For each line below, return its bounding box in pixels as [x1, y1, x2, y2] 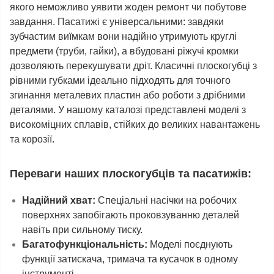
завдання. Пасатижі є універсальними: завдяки [10, 17, 224, 27]
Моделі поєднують [147, 239, 232, 250]
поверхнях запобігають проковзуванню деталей [22, 210, 239, 220]
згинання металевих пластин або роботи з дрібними [10, 90, 245, 100]
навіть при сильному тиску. [22, 224, 143, 235]
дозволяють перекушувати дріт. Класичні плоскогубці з [10, 61, 257, 71]
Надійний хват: [22, 195, 95, 206]
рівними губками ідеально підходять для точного [10, 75, 231, 86]
